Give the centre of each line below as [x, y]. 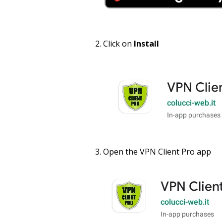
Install [146, 44]
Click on [118, 44]
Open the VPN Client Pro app [157, 152]
